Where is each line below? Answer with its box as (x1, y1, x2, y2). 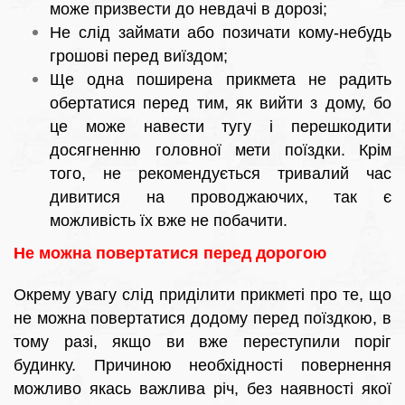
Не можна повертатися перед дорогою (14, 244, 326, 263)
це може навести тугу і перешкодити (50, 118, 391, 137)
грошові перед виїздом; (50, 47, 228, 66)
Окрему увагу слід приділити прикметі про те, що (14, 286, 391, 305)
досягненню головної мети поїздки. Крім (50, 141, 391, 160)
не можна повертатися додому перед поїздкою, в (14, 309, 391, 328)
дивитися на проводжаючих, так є (50, 188, 391, 207)
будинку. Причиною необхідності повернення (14, 356, 391, 375)
